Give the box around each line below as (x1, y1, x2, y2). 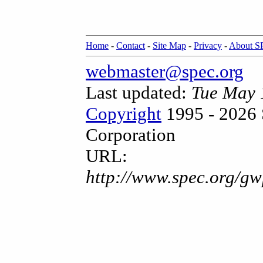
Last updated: (86, 82, 191, 103)
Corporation (86, 124, 176, 145)
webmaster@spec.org (86, 61, 244, 82)
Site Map (153, 41, 186, 50)
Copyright (86, 103, 161, 124)
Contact (116, 41, 145, 50)
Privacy (194, 41, 222, 50)
